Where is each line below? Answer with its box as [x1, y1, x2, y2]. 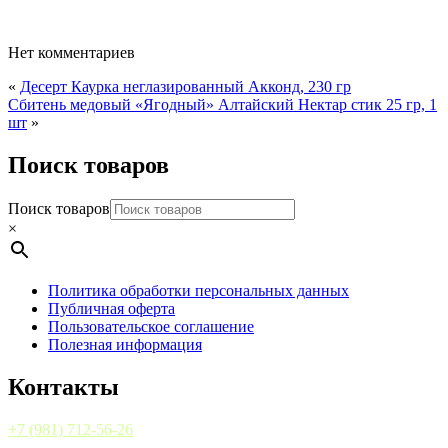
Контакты [8, 373, 119, 400]
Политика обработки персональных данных [48, 281, 349, 299]
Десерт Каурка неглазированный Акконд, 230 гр [20, 78, 351, 96]
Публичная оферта [48, 299, 175, 317]
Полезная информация [48, 335, 202, 353]
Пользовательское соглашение [48, 317, 254, 335]
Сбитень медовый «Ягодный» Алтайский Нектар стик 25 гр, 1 [8, 96, 437, 114]
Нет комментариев [8, 44, 135, 62]
